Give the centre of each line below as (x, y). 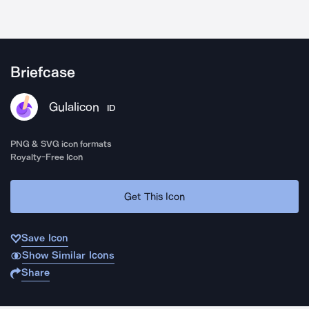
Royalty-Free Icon (47, 157)
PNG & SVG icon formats (61, 144)
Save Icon (45, 238)
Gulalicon (74, 107)
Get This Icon (154, 196)
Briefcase (43, 72)
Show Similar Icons (68, 255)
